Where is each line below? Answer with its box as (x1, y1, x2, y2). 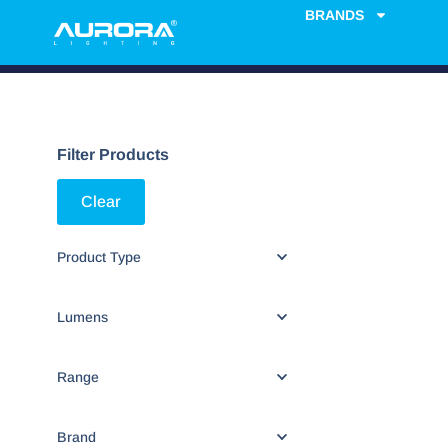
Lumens (57, 309, 108, 325)
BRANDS (304, 7, 364, 23)
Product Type (57, 249, 141, 265)
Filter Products (57, 146, 169, 163)
